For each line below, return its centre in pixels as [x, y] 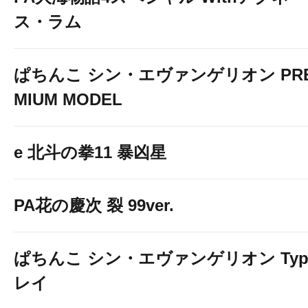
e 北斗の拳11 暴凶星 [90, 152]
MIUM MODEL [68, 99]
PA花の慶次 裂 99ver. [94, 205]
